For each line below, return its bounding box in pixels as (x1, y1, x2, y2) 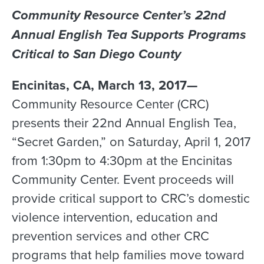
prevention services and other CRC (12, 226, 209, 246)
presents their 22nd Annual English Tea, (12, 113, 236, 133)
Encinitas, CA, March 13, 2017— (12, 75, 197, 94)
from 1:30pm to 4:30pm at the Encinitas (12, 150, 232, 170)
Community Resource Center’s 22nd (12, 5, 226, 25)
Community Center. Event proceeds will (12, 169, 234, 189)
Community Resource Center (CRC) (12, 94, 209, 114)
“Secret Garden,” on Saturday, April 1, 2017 (12, 131, 250, 151)
